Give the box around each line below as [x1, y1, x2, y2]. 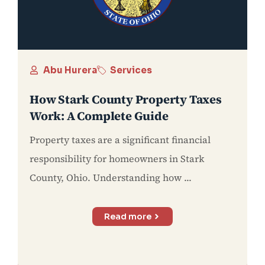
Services [110, 64, 152, 76]
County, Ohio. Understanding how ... [30, 170, 192, 184]
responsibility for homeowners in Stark [30, 151, 205, 165]
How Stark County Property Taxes [30, 91, 222, 108]
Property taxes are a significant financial [30, 132, 211, 146]
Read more [104, 211, 152, 222]
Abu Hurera [43, 64, 97, 76]
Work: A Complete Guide [30, 107, 169, 124]
